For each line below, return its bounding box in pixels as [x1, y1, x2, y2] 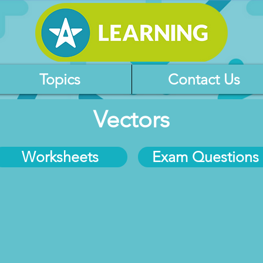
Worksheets [21, 148, 99, 166]
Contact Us [167, 70, 240, 88]
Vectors [93, 105, 170, 133]
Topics [39, 70, 80, 88]
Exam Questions [152, 148, 259, 166]
